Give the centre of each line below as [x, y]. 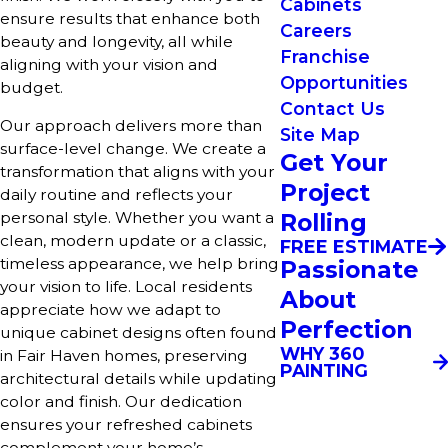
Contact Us [332, 108]
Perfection [346, 330]
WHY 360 [322, 354]
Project [325, 192]
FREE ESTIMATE [354, 246]
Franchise [325, 56]
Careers [316, 30]
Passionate [349, 270]
